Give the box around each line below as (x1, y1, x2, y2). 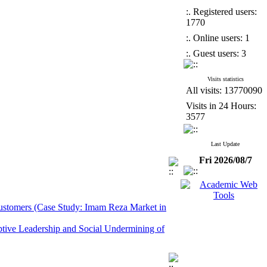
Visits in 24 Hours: (186, 101, 256, 111)
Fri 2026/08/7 (199, 155, 252, 165)
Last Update (211, 141, 240, 147)
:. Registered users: (186, 7, 257, 17)
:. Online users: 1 (186, 33, 250, 43)
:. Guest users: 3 (186, 48, 246, 58)
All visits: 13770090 (186, 85, 262, 95)
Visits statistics (207, 76, 244, 82)
